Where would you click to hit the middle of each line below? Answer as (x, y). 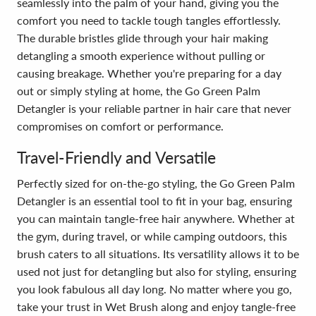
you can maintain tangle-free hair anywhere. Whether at (156, 218)
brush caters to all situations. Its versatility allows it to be (158, 254)
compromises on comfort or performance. (120, 126)
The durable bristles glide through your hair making (142, 38)
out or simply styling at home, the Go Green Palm (139, 91)
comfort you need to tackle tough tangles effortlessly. (149, 20)
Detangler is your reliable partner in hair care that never (154, 108)
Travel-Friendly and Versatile (116, 157)
